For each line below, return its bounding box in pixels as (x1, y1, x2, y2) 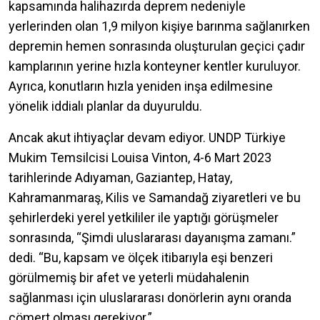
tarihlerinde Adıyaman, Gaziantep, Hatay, (9, 169, 232, 185)
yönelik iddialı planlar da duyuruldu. (9, 98, 202, 114)
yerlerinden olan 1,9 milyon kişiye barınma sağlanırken (9, 18, 310, 34)
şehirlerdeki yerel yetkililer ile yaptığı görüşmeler (9, 209, 279, 225)
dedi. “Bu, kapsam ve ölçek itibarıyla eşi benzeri (9, 249, 273, 265)
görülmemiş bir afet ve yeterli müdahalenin (9, 269, 249, 285)
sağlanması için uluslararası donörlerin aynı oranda (9, 289, 291, 305)
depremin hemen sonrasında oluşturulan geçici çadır (9, 38, 305, 54)
